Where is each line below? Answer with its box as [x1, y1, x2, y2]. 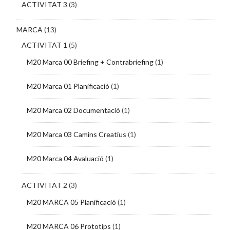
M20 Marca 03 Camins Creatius [26, 130, 126, 139]
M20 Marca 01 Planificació [26, 82, 109, 91]
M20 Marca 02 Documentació [26, 106, 120, 115]
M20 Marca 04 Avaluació [26, 154, 104, 163]
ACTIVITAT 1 [21, 41, 67, 50]
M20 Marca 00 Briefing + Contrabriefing [26, 57, 154, 67]
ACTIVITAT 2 [21, 181, 67, 190]
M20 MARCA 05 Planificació [26, 198, 116, 207]
